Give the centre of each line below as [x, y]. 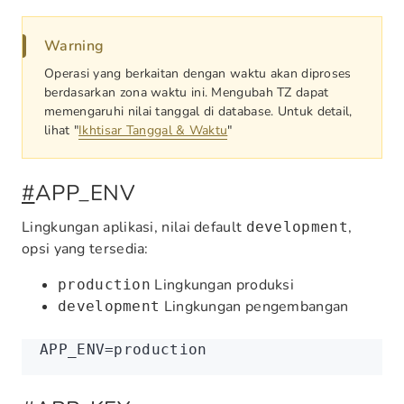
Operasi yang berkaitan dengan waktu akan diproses [198, 73]
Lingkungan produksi [222, 285]
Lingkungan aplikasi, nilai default [134, 227]
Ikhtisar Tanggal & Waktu [153, 130]
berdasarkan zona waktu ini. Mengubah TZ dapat [187, 92]
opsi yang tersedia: [85, 249]
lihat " [62, 130]
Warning [74, 46]
